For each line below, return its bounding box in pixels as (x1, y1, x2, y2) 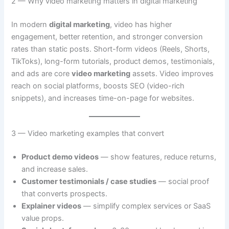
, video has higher (110, 19, 172, 29)
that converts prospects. (21, 189, 108, 199)
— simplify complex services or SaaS (81, 201, 211, 211)
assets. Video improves (130, 68, 214, 78)
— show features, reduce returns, (99, 152, 217, 162)
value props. (21, 214, 64, 223)
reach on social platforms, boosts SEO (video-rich (11, 81, 185, 90)
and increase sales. (21, 165, 88, 174)
